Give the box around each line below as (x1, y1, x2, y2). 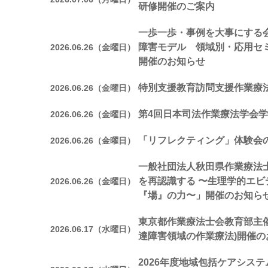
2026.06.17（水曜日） (50, 224, 135, 234)
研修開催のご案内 (138, 1, 215, 11)
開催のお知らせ (138, 56, 205, 66)
